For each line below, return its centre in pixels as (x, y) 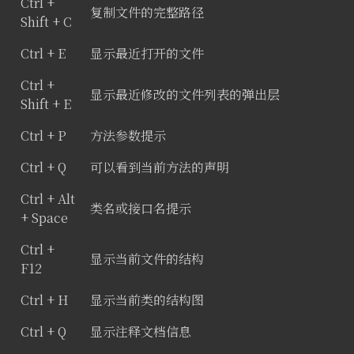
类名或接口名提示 (140, 208)
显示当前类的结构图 (147, 299)
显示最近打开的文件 (147, 53)
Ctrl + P (43, 135)
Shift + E (45, 104)
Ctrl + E (43, 53)
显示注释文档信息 (140, 331)
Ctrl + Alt (47, 198)
